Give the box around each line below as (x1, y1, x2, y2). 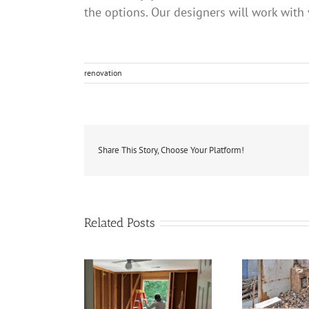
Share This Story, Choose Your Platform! (98, 144, 244, 157)
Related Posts (84, 215, 155, 230)
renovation (84, 68, 122, 79)
